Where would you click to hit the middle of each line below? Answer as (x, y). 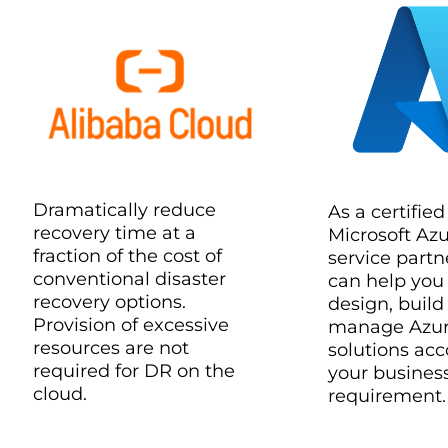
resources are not (111, 347)
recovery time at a (114, 232)
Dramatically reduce (124, 209)
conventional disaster (129, 278)
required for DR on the (134, 370)
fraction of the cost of (127, 255)
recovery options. (109, 301)
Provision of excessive (131, 324)
